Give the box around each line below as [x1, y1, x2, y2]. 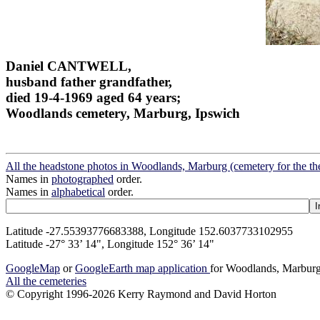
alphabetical [51, 186, 105, 199]
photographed [51, 173, 114, 186]
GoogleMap [6, 262, 60, 275]
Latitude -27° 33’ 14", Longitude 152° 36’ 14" [6, 238, 214, 251]
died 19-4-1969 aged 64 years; [6, 89, 181, 105]
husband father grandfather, [6, 74, 172, 89]
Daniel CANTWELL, [6, 58, 131, 74]
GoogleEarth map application [75, 262, 210, 275]
